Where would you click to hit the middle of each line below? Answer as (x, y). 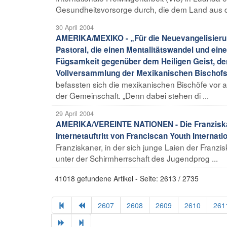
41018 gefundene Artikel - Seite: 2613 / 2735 (127, 178)
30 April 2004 (75, 27)
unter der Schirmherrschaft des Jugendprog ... (137, 158)
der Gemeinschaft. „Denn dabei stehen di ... (132, 95)
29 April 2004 (75, 113)
